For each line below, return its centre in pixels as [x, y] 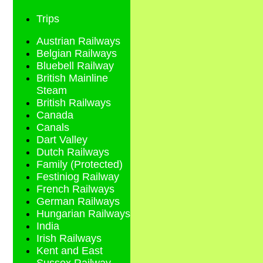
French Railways [75, 189]
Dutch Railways [73, 152]
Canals [53, 128]
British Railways [74, 103]
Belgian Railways [77, 54]
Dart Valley [62, 140]
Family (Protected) [80, 165]
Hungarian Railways [83, 214]
